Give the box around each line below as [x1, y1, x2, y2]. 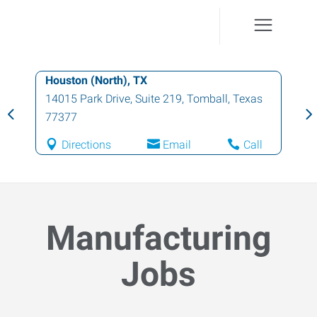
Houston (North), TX [45, 74, 147, 87]
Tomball [187, 92, 228, 105]
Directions [61, 138, 111, 151]
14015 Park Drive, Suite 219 [45, 92, 182, 105]
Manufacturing [46, 218, 271, 258]
